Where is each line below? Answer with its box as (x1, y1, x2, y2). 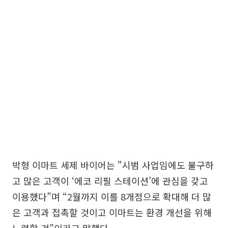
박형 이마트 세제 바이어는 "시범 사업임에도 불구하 (12, 158, 214, 172)
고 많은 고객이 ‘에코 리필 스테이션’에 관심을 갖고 (12, 174, 208, 187)
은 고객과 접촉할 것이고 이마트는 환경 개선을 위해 (12, 205, 212, 219)
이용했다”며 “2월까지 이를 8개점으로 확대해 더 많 (12, 189, 211, 203)
